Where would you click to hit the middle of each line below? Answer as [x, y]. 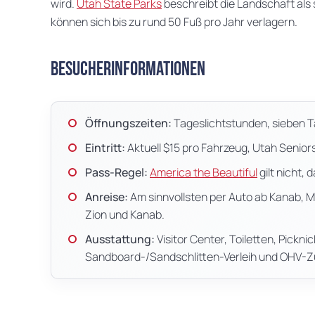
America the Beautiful [204, 173]
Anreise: [107, 197]
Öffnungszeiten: [128, 123]
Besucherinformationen [128, 70]
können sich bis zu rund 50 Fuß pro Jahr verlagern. [174, 22]
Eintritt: [105, 148]
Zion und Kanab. [125, 215]
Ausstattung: [120, 239]
